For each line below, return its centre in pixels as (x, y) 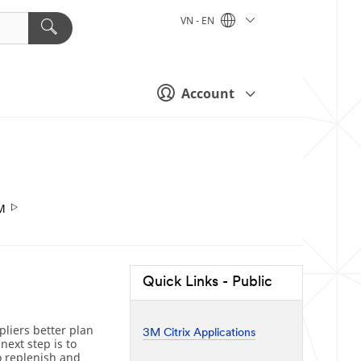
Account (208, 93)
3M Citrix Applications (199, 333)
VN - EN (199, 21)
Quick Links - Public (207, 282)
